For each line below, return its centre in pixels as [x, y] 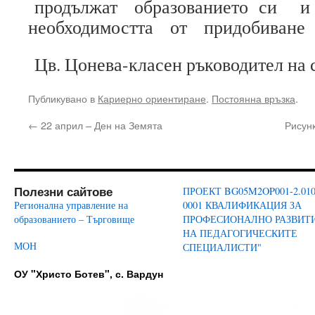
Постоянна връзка [253, 98]
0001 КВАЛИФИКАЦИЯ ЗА [242, 205]
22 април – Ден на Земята [100, 125]
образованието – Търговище [74, 219]
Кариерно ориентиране [152, 98]
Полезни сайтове [63, 191]
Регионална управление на [71, 205]
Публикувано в [63, 98]
